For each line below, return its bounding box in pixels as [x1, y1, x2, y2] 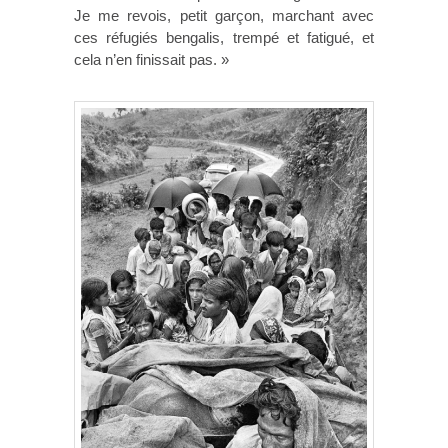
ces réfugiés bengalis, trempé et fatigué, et [74, 29, 374, 47]
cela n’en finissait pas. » [74, 51, 229, 69]
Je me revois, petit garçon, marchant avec [74, 7, 374, 25]
